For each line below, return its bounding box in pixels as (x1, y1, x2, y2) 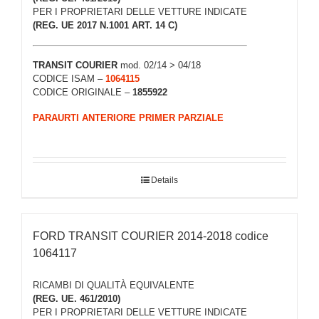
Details (151, 175, 178, 186)
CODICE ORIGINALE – (33, 86, 132, 98)
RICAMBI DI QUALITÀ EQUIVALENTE (33, 279, 194, 291)
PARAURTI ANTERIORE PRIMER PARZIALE (33, 113, 224, 124)
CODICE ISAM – (33, 73, 105, 84)
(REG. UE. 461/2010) (33, 293, 120, 304)
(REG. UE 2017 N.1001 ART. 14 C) (33, 20, 177, 31)
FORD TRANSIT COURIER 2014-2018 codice (33, 230, 268, 243)
